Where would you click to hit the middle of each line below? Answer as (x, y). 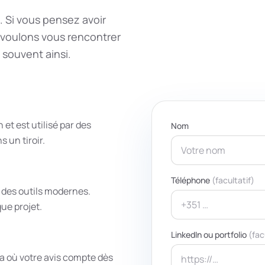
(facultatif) (233, 180)
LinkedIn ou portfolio (209, 235)
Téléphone (190, 180)
